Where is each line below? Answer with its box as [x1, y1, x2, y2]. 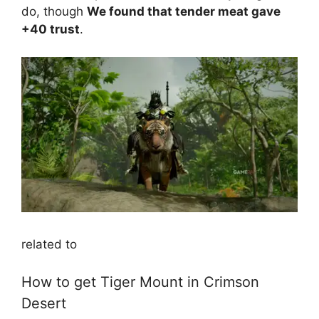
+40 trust [21, 22, 80, 37]
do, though [21, 4, 87, 19]
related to [21, 236, 77, 251]
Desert [21, 295, 66, 313]
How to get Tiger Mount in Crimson [21, 273, 259, 291]
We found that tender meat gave [87, 4, 281, 19]
